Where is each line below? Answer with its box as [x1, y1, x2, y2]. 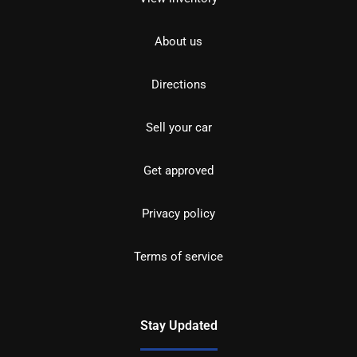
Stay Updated [139, 317, 218, 333]
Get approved [143, 163, 214, 178]
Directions [151, 76, 206, 92]
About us [155, 33, 202, 49]
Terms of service [134, 249, 223, 264]
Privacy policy [142, 206, 215, 221]
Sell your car [145, 120, 212, 135]
